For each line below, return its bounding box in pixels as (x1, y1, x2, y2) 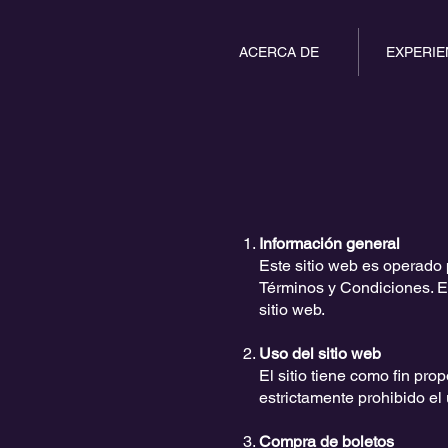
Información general (259, 234, 400, 253)
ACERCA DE (239, 44, 320, 60)
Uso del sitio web (259, 344, 381, 363)
